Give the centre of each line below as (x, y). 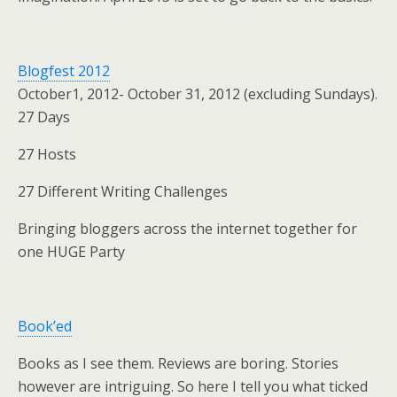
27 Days (44, 117)
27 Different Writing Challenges (123, 191)
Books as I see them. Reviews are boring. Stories (178, 363)
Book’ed (45, 326)
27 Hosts (47, 154)
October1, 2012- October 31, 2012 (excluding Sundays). (198, 94)
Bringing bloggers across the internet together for (187, 229)
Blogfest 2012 (64, 71)
